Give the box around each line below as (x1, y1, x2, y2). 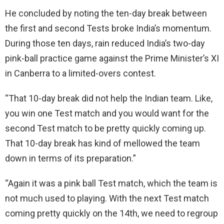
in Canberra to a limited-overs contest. (5, 67, 156, 78)
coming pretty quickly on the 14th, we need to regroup (5, 207, 218, 218)
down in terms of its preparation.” (5, 152, 136, 163)
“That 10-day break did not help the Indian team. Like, (5, 92, 212, 103)
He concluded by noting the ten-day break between (5, 7, 207, 18)
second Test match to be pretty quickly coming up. (5, 122, 206, 133)
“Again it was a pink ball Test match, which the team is (5, 177, 217, 188)
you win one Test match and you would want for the (5, 107, 209, 118)
